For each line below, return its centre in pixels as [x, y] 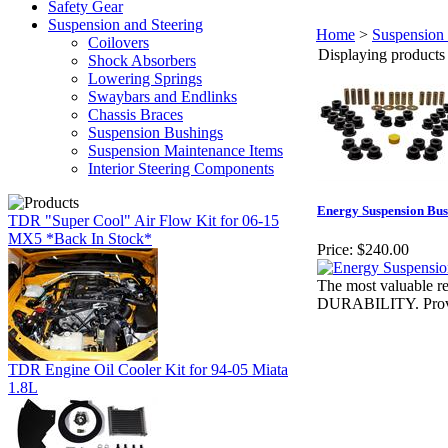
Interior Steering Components [181, 168]
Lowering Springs [145, 78]
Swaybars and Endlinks [162, 96]
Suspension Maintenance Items [185, 150]
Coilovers [118, 42]
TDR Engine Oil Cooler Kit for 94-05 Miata [148, 369]
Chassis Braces [135, 114]
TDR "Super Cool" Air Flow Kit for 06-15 [143, 220]
